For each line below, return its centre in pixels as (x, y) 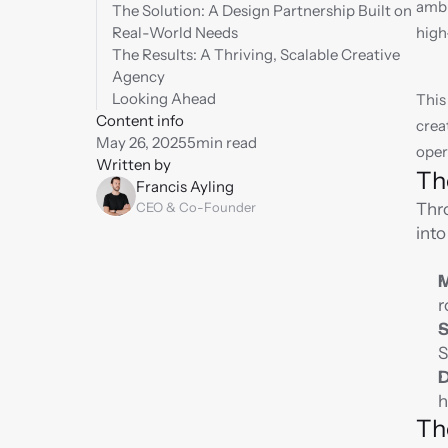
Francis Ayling (185, 186)
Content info (140, 120)
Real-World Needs (175, 32)
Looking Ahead (164, 98)
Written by (133, 164)
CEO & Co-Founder (196, 207)
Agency (138, 76)
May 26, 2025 (141, 142)
